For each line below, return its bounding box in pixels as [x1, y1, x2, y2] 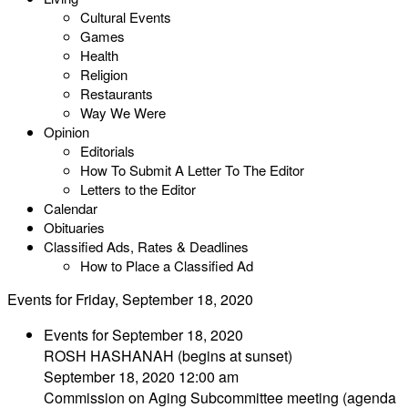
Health [80, 46, 118, 65]
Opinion [44, 122, 89, 141]
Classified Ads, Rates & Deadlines [44, 237, 249, 256]
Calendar [44, 199, 97, 218]
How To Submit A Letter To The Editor [80, 160, 304, 179]
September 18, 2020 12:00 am [44, 366, 239, 387]
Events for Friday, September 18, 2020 [7, 289, 253, 310]
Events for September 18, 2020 [44, 324, 243, 345]
